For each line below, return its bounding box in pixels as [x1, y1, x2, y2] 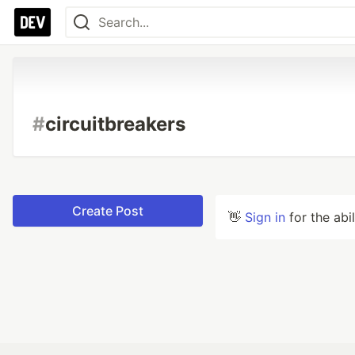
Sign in [245, 209, 285, 225]
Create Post [72, 203, 143, 219]
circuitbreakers [45, 113, 185, 136]
